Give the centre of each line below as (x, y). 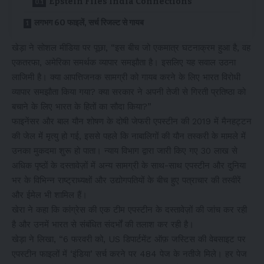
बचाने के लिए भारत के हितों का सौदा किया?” (82, 106)
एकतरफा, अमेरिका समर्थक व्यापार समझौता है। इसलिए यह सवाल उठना (124, 62)
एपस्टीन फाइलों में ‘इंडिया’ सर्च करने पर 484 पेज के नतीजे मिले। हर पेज (129, 254)
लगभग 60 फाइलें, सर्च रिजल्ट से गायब (89, 22)
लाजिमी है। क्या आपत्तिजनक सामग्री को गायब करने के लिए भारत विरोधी (126, 77)
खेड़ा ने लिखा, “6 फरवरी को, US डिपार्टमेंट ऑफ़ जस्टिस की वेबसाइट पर (129, 239)
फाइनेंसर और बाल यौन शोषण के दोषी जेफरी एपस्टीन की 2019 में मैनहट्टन (132, 121)
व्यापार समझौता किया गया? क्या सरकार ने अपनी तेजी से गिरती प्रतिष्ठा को (129, 92)
